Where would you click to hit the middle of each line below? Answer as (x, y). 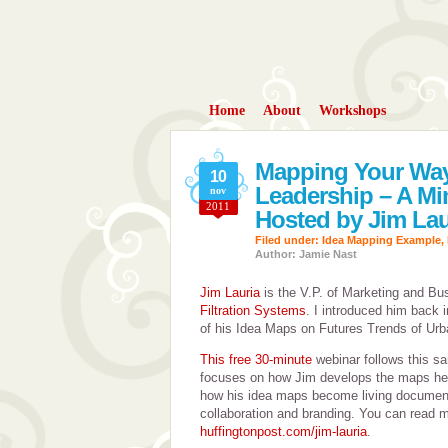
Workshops (352, 110)
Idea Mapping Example (381, 240)
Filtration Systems (252, 310)
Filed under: (288, 240)
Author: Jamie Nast (305, 254)
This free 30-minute (255, 359)
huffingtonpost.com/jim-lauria (283, 431)
